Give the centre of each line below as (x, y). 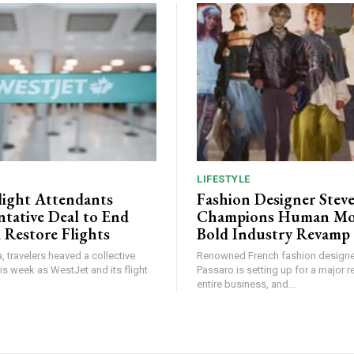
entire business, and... (246, 284)
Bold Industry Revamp (273, 233)
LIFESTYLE (224, 179)
